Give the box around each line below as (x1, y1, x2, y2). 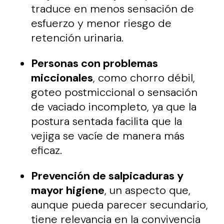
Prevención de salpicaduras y (31, 168, 184, 183)
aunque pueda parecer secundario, (31, 197, 208, 212)
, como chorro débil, (93, 70, 195, 85)
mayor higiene (31, 182, 105, 197)
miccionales (31, 70, 93, 85)
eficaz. (31, 142, 62, 157)
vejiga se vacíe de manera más (31, 128, 185, 143)
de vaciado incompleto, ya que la (31, 99, 197, 114)
